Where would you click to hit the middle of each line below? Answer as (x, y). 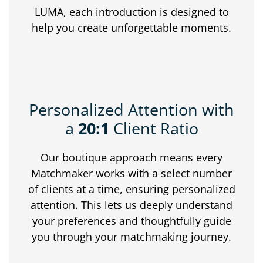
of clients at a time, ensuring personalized (131, 189)
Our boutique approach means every (131, 157)
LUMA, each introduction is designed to (131, 11)
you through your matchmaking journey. (131, 236)
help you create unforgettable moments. (131, 27)
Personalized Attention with (131, 109)
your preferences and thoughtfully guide (131, 220)
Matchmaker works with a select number (131, 173)
